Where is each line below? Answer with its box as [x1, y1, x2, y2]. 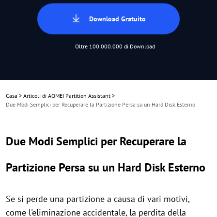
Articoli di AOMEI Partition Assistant [23, 92, 110, 99]
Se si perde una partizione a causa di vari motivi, [6, 193, 189, 204]
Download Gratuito [89, 15, 146, 23]
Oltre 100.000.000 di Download [75, 43, 155, 50]
